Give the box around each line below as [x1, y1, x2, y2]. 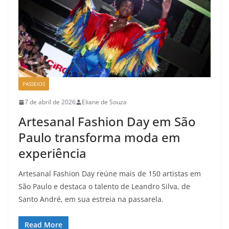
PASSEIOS [22, 80, 45, 88]
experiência [18, 145, 86, 162]
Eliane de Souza [82, 98, 127, 107]
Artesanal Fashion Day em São [18, 113, 196, 130]
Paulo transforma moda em [18, 129, 180, 146]
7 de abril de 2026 [25, 98, 76, 107]
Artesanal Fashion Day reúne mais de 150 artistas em [18, 169, 201, 179]
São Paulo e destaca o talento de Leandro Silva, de [18, 181, 190, 192]
